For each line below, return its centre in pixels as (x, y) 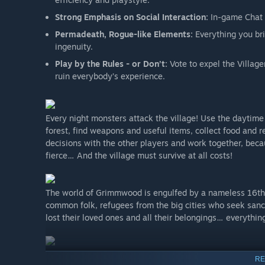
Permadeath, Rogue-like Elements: (124, 34)
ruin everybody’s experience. (110, 76)
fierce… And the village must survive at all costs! (139, 156)
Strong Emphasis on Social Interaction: (132, 17)
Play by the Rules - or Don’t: (112, 64)
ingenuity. (74, 47)
